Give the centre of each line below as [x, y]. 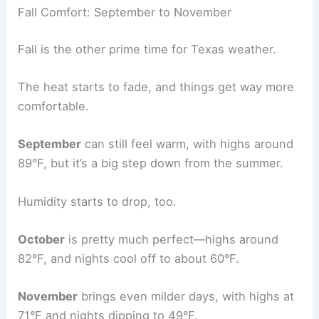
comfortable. [54, 106]
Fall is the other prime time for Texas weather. [147, 49]
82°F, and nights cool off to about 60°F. [129, 258]
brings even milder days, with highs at [186, 297]
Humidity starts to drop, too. [98, 201]
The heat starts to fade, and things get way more [156, 87]
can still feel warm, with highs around [188, 144]
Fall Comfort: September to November [125, 12]
